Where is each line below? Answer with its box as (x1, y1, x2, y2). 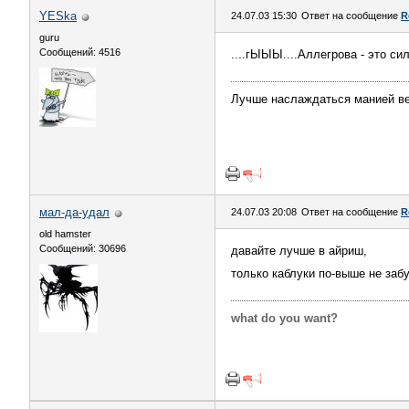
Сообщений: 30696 (39, 243, 126, 254)
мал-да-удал (39, 205, 110, 219)
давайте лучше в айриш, (231, 244, 367, 257)
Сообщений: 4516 (39, 47, 121, 58)
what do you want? (231, 311, 338, 325)
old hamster (39, 228, 91, 239)
